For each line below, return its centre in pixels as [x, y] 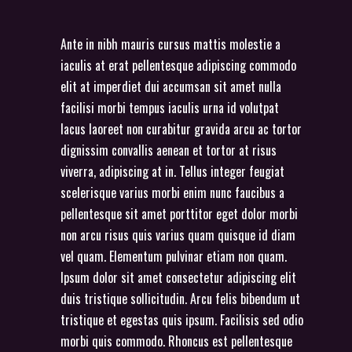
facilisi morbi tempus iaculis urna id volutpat [170, 107]
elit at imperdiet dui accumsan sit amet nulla [171, 86]
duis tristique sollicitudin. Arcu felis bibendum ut [180, 298]
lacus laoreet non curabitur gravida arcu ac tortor [181, 128]
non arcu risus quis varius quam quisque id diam [178, 235]
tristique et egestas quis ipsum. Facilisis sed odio [182, 319]
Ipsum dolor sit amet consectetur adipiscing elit [178, 277]
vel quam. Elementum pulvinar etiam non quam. [174, 256]
